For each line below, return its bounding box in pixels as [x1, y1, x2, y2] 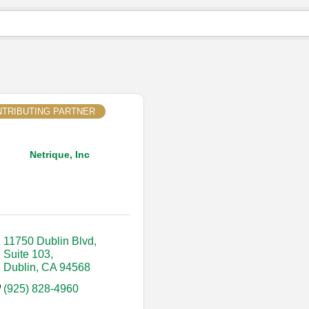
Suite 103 [3, 248, 50, 261]
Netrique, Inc [30, 149, 90, 161]
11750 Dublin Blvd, [3, 235, 97, 248]
